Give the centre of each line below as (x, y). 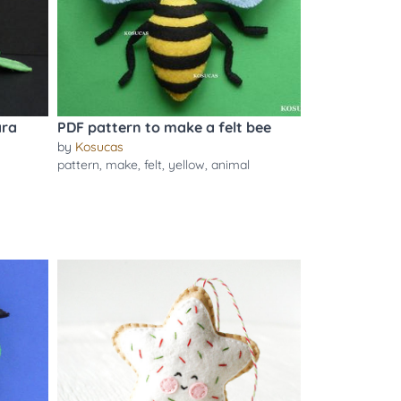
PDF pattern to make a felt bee (164, 127)
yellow (186, 165)
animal (230, 165)
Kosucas (99, 147)
